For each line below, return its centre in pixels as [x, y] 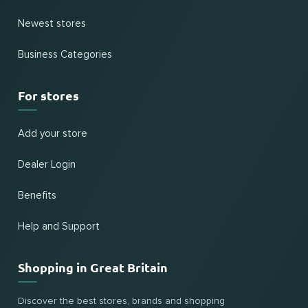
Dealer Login [47, 165]
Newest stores [52, 24]
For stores [48, 95]
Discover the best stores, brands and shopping [121, 301]
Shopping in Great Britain [93, 267]
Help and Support [59, 227]
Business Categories [65, 55]
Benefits [37, 196]
